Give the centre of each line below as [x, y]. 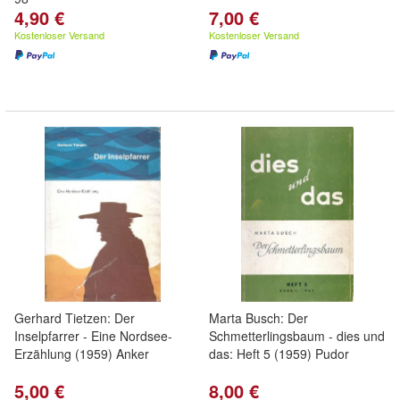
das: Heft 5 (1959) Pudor [279, 354]
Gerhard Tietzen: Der [75, 318]
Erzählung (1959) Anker [82, 354]
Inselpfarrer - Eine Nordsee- [93, 336]
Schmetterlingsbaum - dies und [297, 336]
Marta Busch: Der [258, 318]
